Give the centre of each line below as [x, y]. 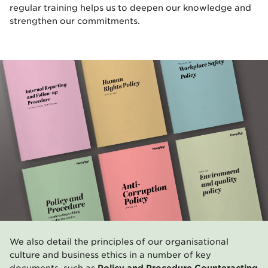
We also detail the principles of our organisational [119, 241]
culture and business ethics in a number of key [110, 255]
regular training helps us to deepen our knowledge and [130, 8]
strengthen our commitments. [75, 21]
